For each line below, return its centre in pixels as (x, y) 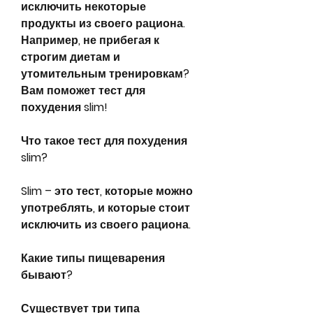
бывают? (47, 275)
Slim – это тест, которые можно (107, 191)
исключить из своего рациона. (106, 224)
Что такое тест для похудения (104, 140)
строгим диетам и (71, 57)
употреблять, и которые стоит (105, 208)
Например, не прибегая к (90, 40)
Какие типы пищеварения (93, 258)
